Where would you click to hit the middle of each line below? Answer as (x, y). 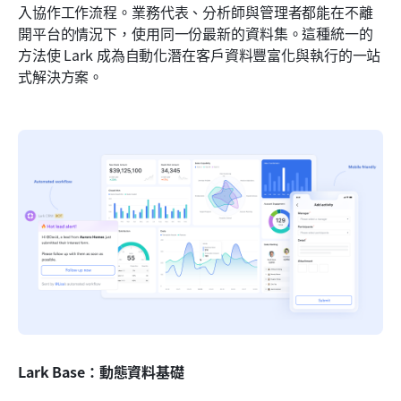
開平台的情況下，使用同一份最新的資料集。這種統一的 (196, 33)
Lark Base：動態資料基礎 (101, 372)
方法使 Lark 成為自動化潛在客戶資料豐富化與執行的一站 (200, 54)
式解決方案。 (61, 76)
